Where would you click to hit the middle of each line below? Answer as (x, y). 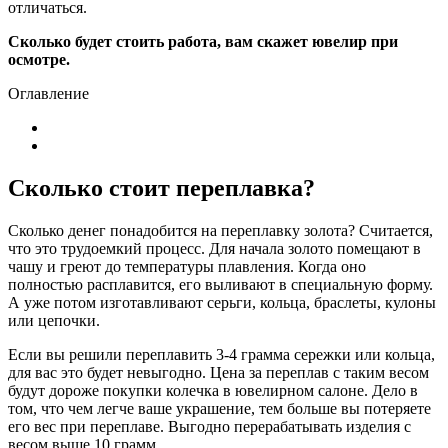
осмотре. (39, 59)
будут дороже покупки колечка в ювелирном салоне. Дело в (213, 390)
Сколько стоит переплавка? (161, 187)
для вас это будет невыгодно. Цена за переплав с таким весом (218, 372)
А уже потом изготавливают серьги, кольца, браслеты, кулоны (222, 302)
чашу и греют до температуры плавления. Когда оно (187, 266)
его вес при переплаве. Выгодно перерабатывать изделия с (209, 426)
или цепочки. (54, 320)
